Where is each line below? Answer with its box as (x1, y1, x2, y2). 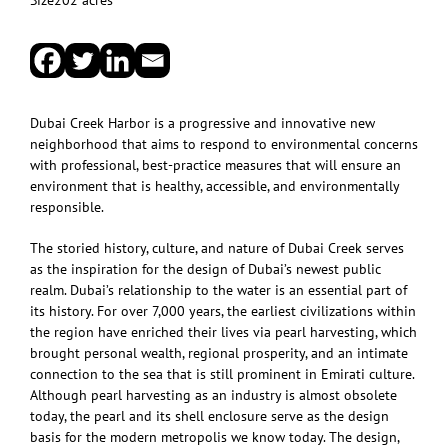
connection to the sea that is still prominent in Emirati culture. (30, 364, 414, 383)
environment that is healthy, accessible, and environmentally (30, 176, 399, 195)
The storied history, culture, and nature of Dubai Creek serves (30, 238, 404, 257)
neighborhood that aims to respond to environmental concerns (30, 134, 418, 153)
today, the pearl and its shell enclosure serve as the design (30, 406, 389, 425)
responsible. (30, 197, 104, 216)
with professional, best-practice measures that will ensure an (30, 155, 401, 174)
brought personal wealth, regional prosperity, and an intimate (30, 343, 408, 362)
